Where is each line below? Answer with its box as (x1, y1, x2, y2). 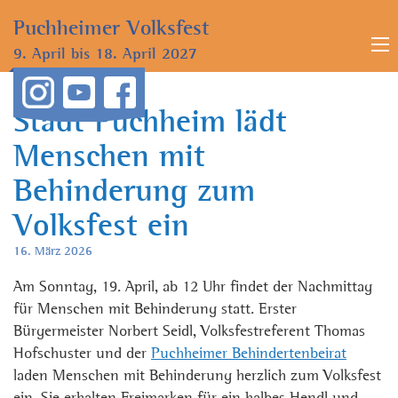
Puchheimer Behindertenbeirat (151, 346, 346, 362)
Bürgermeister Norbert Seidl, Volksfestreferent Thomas (13, 323, 365, 340)
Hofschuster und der (13, 346, 151, 362)
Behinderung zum (13, 177, 255, 209)
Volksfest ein (13, 211, 189, 243)
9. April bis (13, 46, 90, 63)
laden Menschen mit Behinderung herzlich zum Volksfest (13, 368, 381, 385)
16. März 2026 (13, 245, 92, 259)
